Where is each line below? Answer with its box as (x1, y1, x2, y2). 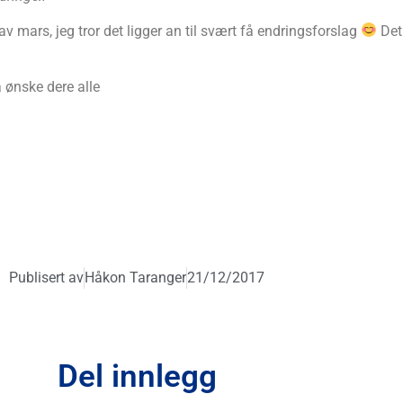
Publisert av (9, 269, 84, 287)
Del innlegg (57, 358, 217, 396)
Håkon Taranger (85, 269, 186, 287)
